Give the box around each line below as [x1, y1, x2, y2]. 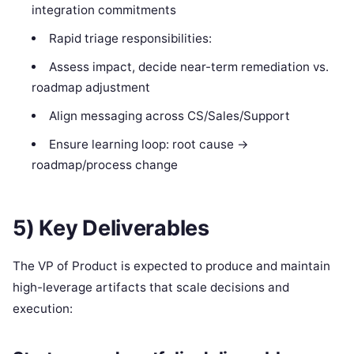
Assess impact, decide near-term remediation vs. [48, 59, 329, 75]
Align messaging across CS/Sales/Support [48, 108, 290, 124]
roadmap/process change [32, 157, 179, 173]
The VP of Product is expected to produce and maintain [13, 258, 330, 274]
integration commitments [32, 2, 177, 18]
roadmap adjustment [32, 80, 151, 96]
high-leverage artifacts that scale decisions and [13, 280, 289, 296]
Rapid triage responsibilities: [48, 31, 212, 47]
